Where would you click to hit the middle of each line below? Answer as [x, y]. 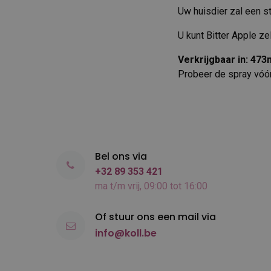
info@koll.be [126, 233]
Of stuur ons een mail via [155, 217]
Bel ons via [121, 156]
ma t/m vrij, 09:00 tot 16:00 [151, 186]
